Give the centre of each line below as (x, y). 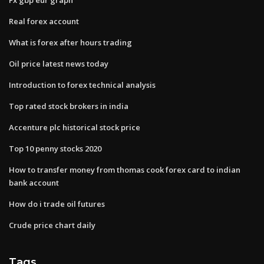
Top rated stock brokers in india (69, 106)
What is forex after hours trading (70, 42)
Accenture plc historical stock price (75, 127)
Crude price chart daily (52, 225)
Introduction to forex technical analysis (82, 85)
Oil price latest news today (59, 63)
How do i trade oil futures (57, 204)
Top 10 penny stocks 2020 (55, 148)
